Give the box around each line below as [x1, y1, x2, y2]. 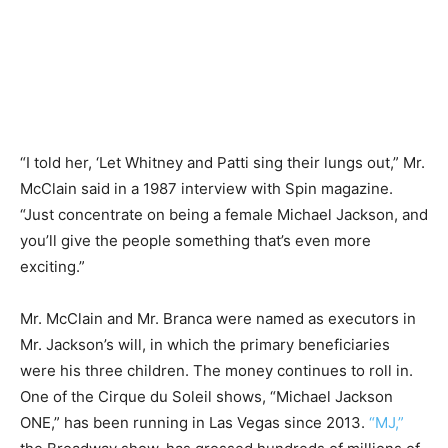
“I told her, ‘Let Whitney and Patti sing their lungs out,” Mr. [20, 153, 425, 172]
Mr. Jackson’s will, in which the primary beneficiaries [20, 335, 390, 354]
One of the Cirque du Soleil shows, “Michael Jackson [20, 387, 393, 406]
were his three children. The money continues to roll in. [20, 361, 413, 380]
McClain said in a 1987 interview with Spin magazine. [20, 179, 393, 198]
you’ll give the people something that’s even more [20, 231, 371, 250]
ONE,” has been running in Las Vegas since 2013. [20, 413, 369, 432]
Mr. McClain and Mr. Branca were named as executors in [20, 309, 416, 328]
